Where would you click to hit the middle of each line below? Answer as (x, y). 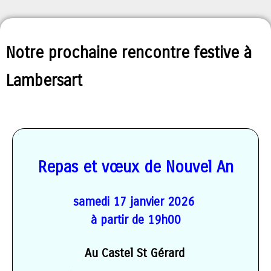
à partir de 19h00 (135, 220)
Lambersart (44, 81)
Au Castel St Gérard (134, 253)
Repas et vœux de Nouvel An (135, 167)
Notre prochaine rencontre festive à (129, 53)
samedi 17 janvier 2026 (135, 202)
